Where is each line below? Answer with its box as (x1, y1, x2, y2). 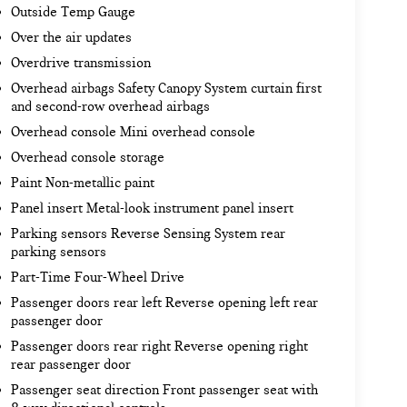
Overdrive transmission (10, 55, 151, 72)
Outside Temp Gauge (10, 4, 135, 21)
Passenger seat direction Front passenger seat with (10, 382, 318, 399)
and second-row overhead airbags (10, 98, 210, 115)
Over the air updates (10, 29, 132, 46)
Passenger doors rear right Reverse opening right (10, 338, 308, 355)
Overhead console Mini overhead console (10, 124, 255, 141)
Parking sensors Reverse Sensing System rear (10, 225, 285, 243)
